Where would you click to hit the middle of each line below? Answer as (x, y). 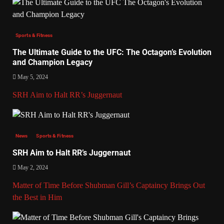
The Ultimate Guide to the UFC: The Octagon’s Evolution (112, 52)
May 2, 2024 (32, 167)
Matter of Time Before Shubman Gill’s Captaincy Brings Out (109, 185)
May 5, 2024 (32, 77)
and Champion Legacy (52, 62)
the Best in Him (37, 197)
